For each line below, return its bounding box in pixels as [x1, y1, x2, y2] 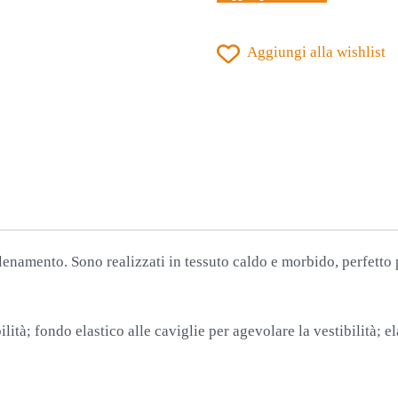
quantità [216, 79, 267, 97]
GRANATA [216, 53, 284, 71]
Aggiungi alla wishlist [247, 44, 386, 61]
